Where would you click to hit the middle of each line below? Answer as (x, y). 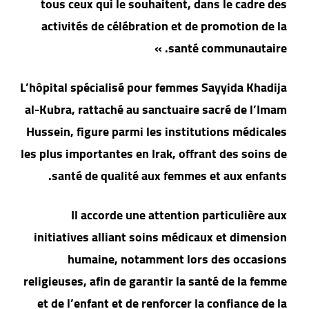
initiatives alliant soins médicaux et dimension (165, 237)
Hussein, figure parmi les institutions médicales (161, 132)
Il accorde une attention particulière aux (184, 215)
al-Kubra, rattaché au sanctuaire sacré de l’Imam (161, 110)
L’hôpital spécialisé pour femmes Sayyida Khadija (158, 88)
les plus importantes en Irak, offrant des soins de (159, 154)
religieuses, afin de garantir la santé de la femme (160, 281)
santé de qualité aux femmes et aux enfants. (174, 176)
